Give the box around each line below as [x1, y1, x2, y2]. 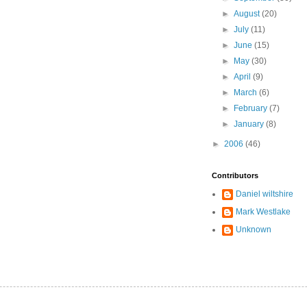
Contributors [212, 171, 258, 180]
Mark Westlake [236, 207, 291, 217]
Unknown [236, 225, 271, 234]
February [234, 103, 270, 113]
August [234, 9, 262, 19]
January [234, 119, 267, 129]
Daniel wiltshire [236, 189, 293, 199]
